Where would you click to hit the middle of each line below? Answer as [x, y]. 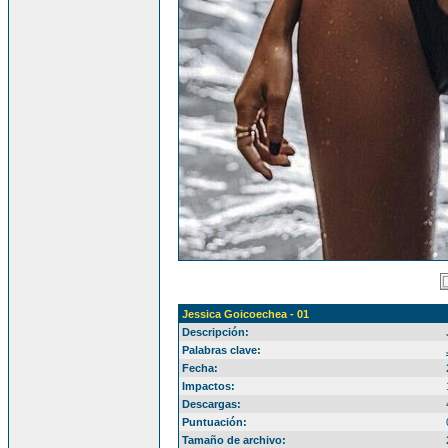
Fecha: [200, 368]
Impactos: [208, 386]
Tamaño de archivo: [234, 440]
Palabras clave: [221, 350]
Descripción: [215, 332]
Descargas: [211, 404]
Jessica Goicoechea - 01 [245, 314]
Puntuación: [214, 422]
